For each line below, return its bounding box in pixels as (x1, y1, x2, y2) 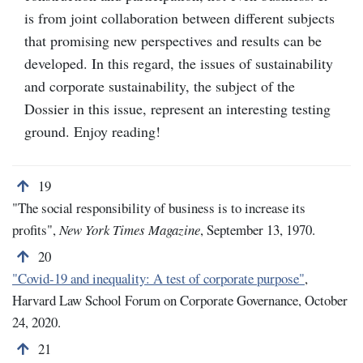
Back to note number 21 (16, 339, 143, 358)
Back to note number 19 (16, 176, 143, 195)
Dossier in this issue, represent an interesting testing (24, 99, 331, 119)
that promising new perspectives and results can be (24, 31, 322, 51)
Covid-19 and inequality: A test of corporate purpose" (18, 269, 305, 288)
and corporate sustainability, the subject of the (24, 76, 295, 96)
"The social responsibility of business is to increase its (12, 199, 305, 218)
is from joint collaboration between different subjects (24, 8, 335, 28)
